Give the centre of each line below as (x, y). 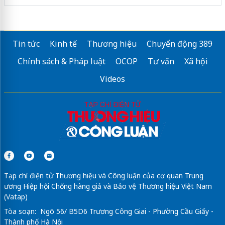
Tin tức (26, 79)
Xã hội (196, 97)
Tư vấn (161, 97)
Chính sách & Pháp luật (61, 97)
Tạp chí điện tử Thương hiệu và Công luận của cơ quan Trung (103, 211)
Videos (113, 114)
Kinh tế (63, 79)
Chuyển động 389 (180, 79)
